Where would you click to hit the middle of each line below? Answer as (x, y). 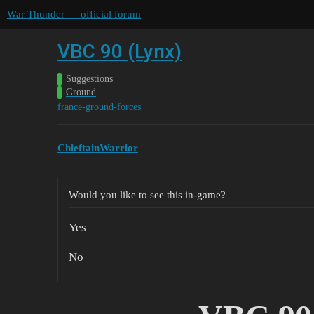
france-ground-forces (99, 107)
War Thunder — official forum (74, 14)
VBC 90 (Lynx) (120, 52)
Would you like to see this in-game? (147, 194)
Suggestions (89, 79)
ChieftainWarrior (98, 148)
